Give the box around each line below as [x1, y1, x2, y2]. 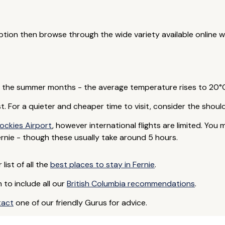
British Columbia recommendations [66, 178, 195, 189]
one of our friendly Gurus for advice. [13, 197, 147, 208]
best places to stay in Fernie [50, 159, 155, 170]
